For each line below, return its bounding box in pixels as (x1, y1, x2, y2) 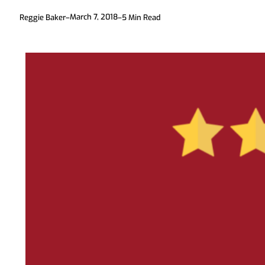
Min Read (128, 12, 161, 22)
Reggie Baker (20, 12, 66, 22)
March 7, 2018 (70, 11, 118, 22)
